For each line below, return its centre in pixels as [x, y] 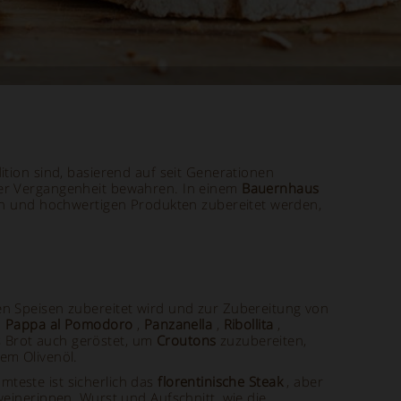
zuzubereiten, [261, 340]
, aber [303, 381]
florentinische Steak [221, 381]
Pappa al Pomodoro [69, 324]
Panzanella [178, 324]
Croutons [186, 340]
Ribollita [248, 324]
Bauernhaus [281, 188]
